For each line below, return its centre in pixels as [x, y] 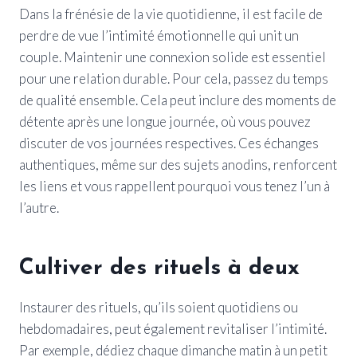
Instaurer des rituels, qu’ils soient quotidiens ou [159, 307]
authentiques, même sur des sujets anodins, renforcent [178, 164]
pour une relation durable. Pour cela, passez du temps [174, 78]
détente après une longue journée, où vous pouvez [165, 121]
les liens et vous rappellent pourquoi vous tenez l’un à [175, 186]
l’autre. [39, 207]
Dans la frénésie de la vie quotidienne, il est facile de [171, 14]
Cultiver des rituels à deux [159, 268]
